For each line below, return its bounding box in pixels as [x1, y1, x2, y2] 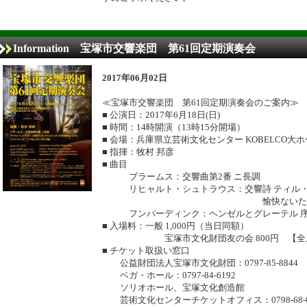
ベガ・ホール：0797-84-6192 [102, 270, 236, 280]
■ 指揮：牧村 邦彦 [102, 147, 174, 157]
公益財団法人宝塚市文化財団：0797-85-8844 [102, 258, 298, 268]
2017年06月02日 [102, 73, 167, 83]
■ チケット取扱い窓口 [102, 245, 190, 256]
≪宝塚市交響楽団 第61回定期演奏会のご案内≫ [102, 97, 299, 108]
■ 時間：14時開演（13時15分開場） [102, 122, 245, 132]
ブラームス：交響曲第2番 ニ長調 [102, 171, 260, 182]
